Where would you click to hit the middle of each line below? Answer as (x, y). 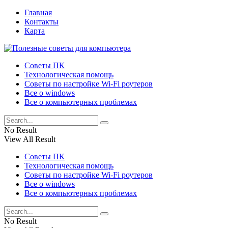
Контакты (41, 22)
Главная (38, 12)
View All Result (30, 139)
